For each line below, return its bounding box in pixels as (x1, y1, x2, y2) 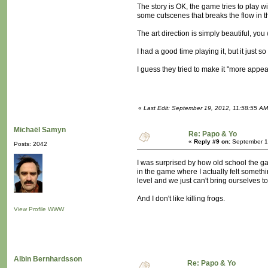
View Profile (14, 206, 46, 213)
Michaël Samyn (14, 126, 66, 135)
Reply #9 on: (194, 138, 230, 145)
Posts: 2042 (14, 141, 47, 148)
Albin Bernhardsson (14, 255, 82, 264)
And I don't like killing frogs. (137, 194, 225, 203)
